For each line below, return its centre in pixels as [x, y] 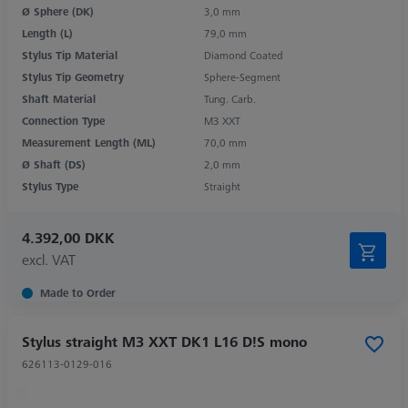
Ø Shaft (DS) [54, 164]
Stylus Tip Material [70, 55]
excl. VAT [49, 259]
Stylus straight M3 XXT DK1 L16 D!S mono [164, 341]
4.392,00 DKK [68, 237]
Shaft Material [59, 98]
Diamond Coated [244, 55]
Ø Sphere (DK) [58, 11]
